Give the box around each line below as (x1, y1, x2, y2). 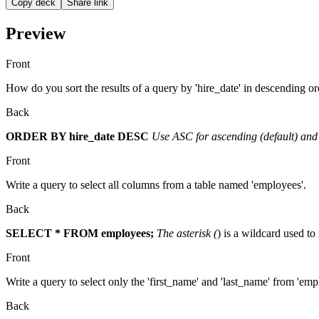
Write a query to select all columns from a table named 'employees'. (6, 178, 306, 191)
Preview (6, 23, 66, 43)
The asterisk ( (157, 226, 217, 239)
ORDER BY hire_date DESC (6, 130, 149, 142)
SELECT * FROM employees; (6, 226, 154, 239)
